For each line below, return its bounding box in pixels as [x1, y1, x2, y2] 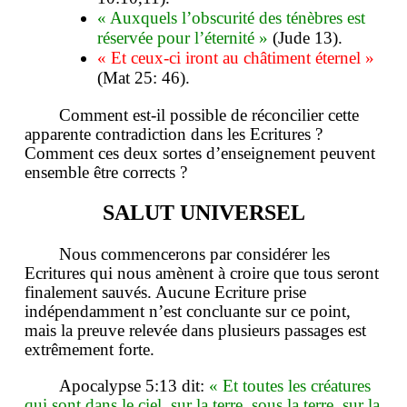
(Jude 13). [268, 28, 342, 48]
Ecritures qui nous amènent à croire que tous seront [25, 263, 379, 283]
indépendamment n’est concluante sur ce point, [25, 301, 351, 321]
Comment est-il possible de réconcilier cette [59, 105, 359, 125]
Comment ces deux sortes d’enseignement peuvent [25, 144, 375, 164]
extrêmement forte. [25, 339, 154, 359]
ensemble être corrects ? [25, 163, 187, 183]
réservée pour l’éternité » [97, 28, 268, 48]
